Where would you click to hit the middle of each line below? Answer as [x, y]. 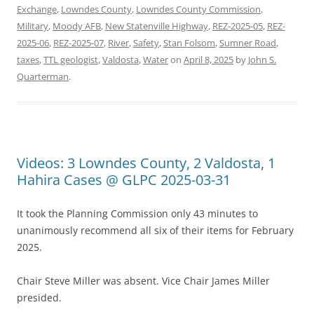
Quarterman [43, 76]
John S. [262, 60]
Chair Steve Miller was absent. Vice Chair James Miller [143, 281]
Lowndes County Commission [198, 9]
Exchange [37, 9]
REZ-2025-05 [238, 26]
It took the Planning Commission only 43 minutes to [137, 213]
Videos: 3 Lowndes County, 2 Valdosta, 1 [146, 163]
